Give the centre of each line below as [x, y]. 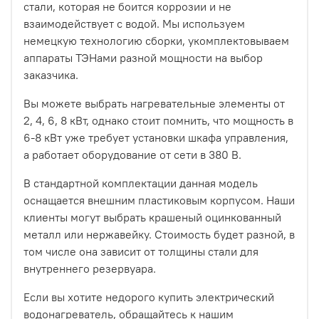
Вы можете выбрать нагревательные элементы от [154, 104]
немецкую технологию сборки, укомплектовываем [156, 41]
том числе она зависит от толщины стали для [141, 252]
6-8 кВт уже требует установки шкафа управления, [156, 138]
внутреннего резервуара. [90, 269]
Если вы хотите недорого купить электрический [149, 297]
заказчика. [51, 75]
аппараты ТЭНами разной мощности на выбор [143, 58]
